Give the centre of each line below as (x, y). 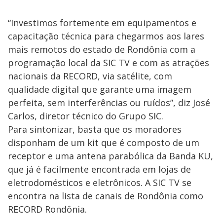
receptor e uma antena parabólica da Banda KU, (110, 156)
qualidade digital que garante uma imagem (100, 90)
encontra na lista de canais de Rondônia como (106, 196)
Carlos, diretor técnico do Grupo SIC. (86, 116)
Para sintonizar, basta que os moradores (95, 129)
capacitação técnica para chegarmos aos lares (106, 36)
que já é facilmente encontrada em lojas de (99, 169)
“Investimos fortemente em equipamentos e (102, 23)
